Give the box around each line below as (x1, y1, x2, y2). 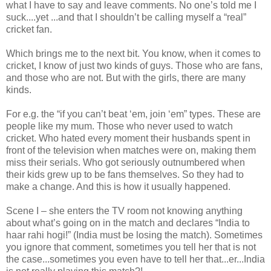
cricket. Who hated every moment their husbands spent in (6, 132, 250, 143)
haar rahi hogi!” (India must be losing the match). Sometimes (6, 229, 263, 240)
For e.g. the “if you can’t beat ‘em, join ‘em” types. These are (6, 108, 261, 119)
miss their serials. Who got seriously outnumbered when (6, 157, 245, 168)
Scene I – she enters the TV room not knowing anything (6, 205, 243, 216)
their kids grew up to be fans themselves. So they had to (6, 169, 244, 180)
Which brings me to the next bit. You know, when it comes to (6, 48, 261, 59)
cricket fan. (6, 24, 52, 34)
